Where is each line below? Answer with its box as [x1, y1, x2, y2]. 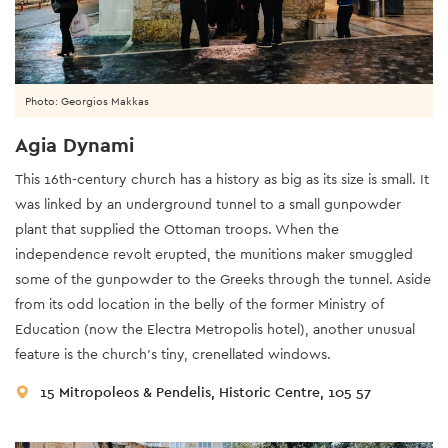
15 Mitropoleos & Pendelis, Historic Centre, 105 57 [40, 382, 371, 401]
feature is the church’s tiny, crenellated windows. [15, 344, 331, 363]
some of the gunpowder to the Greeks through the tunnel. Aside [15, 269, 431, 288]
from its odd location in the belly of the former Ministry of [15, 294, 384, 313]
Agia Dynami [15, 131, 134, 158]
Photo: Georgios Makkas [25, 93, 149, 108]
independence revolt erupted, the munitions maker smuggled [15, 244, 413, 263]
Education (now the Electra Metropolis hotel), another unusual [15, 319, 415, 338]
